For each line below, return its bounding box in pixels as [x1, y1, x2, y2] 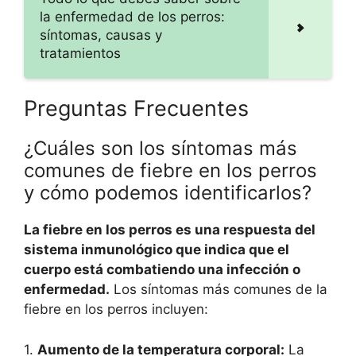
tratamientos [40, 45, 121, 62]
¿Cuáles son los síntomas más [24, 137, 297, 161]
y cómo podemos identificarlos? [24, 181, 311, 205]
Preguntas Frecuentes [24, 95, 249, 122]
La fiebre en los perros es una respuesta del [24, 222, 315, 238]
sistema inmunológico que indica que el [24, 242, 289, 258]
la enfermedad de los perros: [40, 9, 225, 25]
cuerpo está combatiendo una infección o [24, 261, 300, 278]
